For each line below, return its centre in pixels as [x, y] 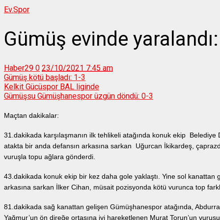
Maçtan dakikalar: [31, 116]
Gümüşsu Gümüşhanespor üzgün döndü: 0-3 [79, 96]
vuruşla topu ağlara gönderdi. [50, 157]
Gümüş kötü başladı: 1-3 [45, 78]
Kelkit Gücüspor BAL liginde [52, 87]
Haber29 [19, 68]
